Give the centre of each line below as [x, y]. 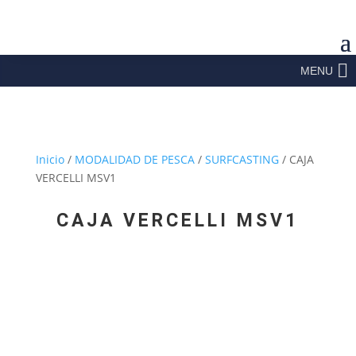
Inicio [50, 159]
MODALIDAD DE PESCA [134, 159]
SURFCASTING [242, 159]
